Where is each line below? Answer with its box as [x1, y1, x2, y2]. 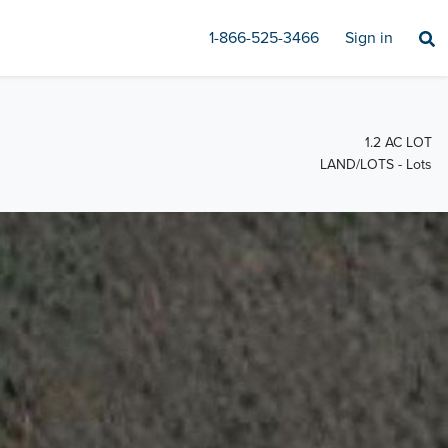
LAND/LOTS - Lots [320, 156, 432, 174]
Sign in [345, 28, 393, 48]
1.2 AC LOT [365, 134, 432, 151]
